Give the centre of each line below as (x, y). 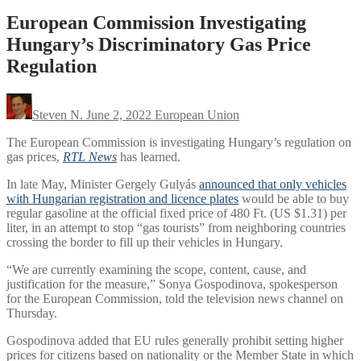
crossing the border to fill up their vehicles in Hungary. (145, 242)
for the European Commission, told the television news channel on (175, 298)
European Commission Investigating (156, 22)
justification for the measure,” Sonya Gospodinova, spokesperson (172, 284)
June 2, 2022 (119, 114)
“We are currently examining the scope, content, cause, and (156, 269)
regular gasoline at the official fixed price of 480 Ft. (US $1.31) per (176, 213)
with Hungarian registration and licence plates (122, 198)
